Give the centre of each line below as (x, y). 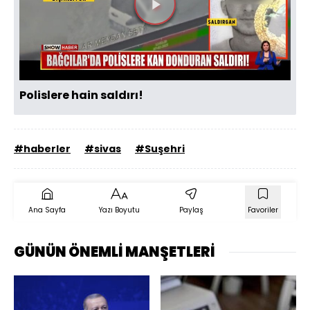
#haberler (42, 149)
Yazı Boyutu (119, 210)
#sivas (103, 149)
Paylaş (191, 210)
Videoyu (187, 17)
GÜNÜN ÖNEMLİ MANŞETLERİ (115, 252)
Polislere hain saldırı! (81, 95)
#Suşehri (160, 149)
